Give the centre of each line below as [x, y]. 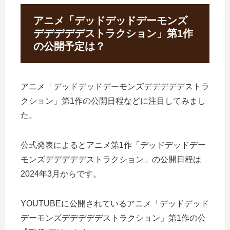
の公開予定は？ [69, 46]
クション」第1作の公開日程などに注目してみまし [113, 101]
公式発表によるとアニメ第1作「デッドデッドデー [113, 145]
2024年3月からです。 [61, 174]
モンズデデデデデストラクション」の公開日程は [111, 160]
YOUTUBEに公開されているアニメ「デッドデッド [115, 204]
